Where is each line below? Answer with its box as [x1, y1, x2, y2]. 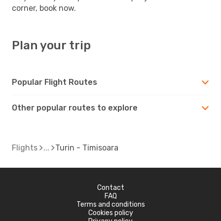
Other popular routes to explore [12, 103, 138, 112]
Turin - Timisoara [55, 143, 118, 152]
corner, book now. [12, 3, 76, 13]
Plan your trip [12, 38, 91, 52]
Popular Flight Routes [12, 77, 97, 87]
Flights [12, 143, 37, 152]
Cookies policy [88, 208, 133, 217]
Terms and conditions [76, 200, 145, 209]
